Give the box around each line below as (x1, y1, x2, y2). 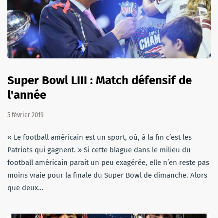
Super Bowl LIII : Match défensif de (7, 73, 192, 88)
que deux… (7, 183, 43, 193)
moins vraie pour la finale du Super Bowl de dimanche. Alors (7, 171, 207, 180)
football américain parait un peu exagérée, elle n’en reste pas (7, 158, 209, 167)
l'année (7, 88, 46, 102)
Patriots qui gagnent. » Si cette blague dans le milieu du (7, 145, 191, 155)
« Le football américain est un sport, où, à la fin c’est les (7, 133, 192, 142)
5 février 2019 (7, 111, 44, 120)
